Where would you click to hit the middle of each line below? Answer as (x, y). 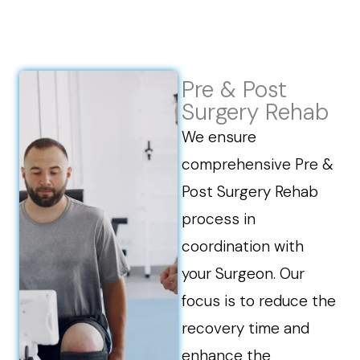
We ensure (219, 137)
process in (219, 219)
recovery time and (246, 328)
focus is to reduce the (259, 301)
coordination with (243, 246)
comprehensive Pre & (258, 164)
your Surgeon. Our (243, 274)
